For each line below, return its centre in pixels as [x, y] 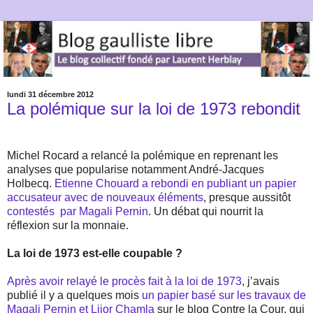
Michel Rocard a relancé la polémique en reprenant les [143, 156]
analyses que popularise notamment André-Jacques [136, 170]
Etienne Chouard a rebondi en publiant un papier [175, 184]
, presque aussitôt [247, 198]
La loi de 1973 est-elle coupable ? [95, 254]
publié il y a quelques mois [74, 296]
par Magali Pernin [104, 212]
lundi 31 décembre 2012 [50, 95]
